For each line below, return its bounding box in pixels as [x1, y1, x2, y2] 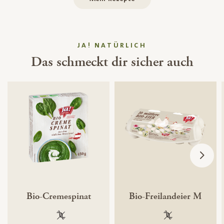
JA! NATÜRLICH [77, 41, 146, 50]
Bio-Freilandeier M [129, 189, 202, 202]
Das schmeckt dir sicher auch [30, 53, 193, 71]
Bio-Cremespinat [26, 189, 91, 202]
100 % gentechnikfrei [55, 212, 131, 221]
